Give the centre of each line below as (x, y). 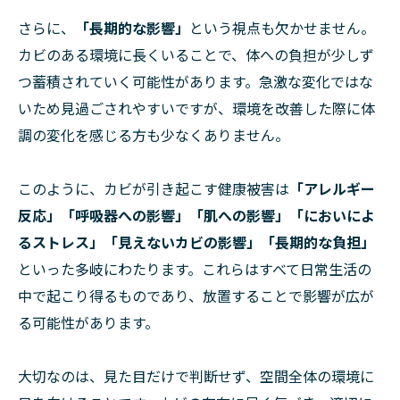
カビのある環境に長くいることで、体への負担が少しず (196, 55)
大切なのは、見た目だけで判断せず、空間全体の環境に (196, 376)
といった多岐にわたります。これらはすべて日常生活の (195, 269)
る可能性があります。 (88, 323)
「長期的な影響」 (132, 28)
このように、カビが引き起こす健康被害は (154, 189)
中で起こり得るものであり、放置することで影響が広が (196, 296)
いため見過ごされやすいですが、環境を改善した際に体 (196, 108)
